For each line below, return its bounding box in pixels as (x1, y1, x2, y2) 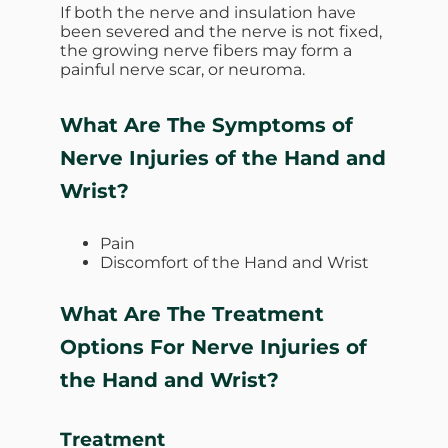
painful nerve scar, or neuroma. (60, 60, 305, 80)
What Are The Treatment (60, 302, 324, 327)
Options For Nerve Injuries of (60, 335, 367, 360)
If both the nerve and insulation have (60, 3, 356, 23)
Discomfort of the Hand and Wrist (100, 253, 369, 273)
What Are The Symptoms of (60, 113, 353, 138)
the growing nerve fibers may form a (60, 41, 352, 61)
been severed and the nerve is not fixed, (60, 22, 382, 42)
